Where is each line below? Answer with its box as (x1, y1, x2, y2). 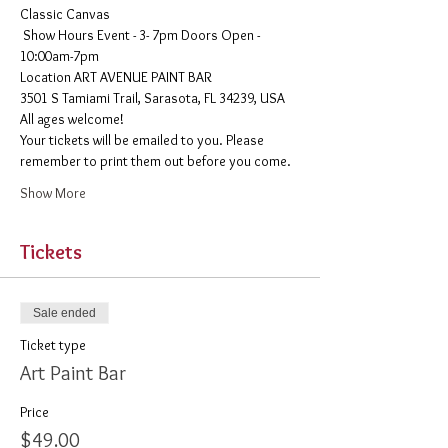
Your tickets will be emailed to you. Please (20, 131, 267, 149)
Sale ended (33, 306, 96, 320)
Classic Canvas (20, 5, 113, 23)
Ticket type (20, 336, 86, 354)
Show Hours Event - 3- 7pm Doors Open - (20, 26, 263, 44)
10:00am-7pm (20, 47, 102, 65)
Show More (20, 184, 86, 202)
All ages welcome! (20, 110, 127, 128)
